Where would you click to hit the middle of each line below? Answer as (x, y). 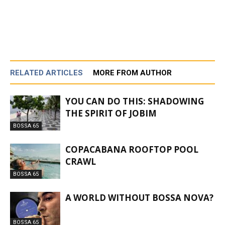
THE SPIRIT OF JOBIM (111, 114)
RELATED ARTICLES (46, 73)
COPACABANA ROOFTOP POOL (132, 150)
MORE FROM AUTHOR (132, 73)
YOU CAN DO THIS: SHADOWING (135, 101)
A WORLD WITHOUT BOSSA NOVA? (139, 198)
